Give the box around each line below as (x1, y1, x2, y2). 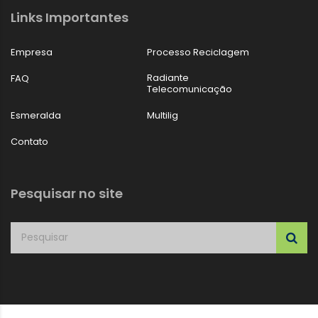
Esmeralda (11, 108, 61, 122)
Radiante (147, 70, 190, 84)
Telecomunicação (147, 82, 233, 96)
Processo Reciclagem (147, 45, 250, 59)
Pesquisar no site (11, 184, 123, 202)
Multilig (147, 108, 179, 122)
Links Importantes (11, 8, 128, 26)
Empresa (11, 45, 53, 59)
